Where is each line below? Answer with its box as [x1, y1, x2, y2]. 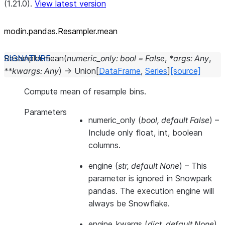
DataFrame [99, 66, 141, 76]
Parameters [24, 107, 67, 117]
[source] [170, 66, 201, 76]
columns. [88, 140, 121, 150]
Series [145, 66, 167, 76]
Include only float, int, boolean [88, 128, 202, 138]
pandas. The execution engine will [88, 186, 214, 196]
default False [161, 115, 209, 125]
